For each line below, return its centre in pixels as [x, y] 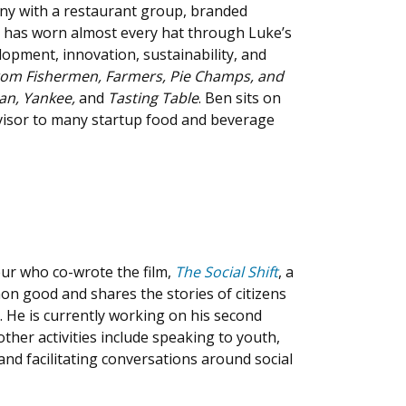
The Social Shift [227, 272]
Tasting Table [151, 98]
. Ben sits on [240, 98]
